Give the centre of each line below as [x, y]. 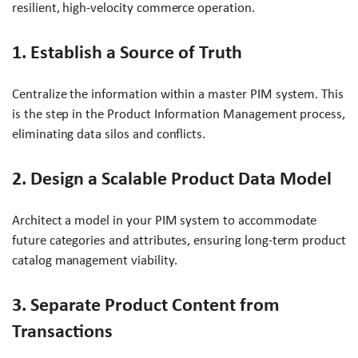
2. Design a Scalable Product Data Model [172, 179]
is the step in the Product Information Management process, [179, 114]
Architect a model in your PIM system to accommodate [165, 221]
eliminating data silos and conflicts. [109, 134]
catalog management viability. [95, 261]
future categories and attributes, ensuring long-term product [179, 241]
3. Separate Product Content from [146, 305]
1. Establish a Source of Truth [127, 52]
